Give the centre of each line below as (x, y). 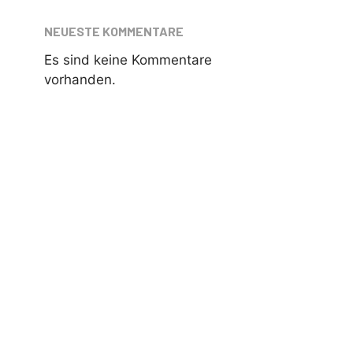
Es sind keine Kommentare (128, 59)
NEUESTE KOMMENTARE (114, 31)
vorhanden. (80, 79)
